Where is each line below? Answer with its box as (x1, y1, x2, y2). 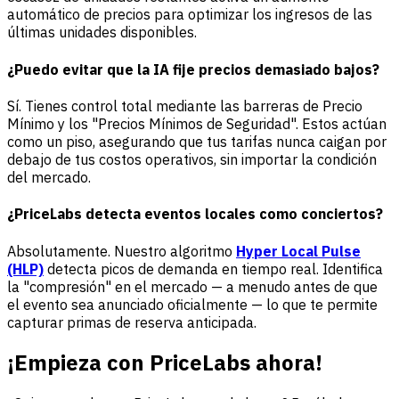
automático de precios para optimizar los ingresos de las (7, 5, 372, 24)
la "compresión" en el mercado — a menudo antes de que (7, 277, 378, 296)
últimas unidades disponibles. (7, 23, 197, 42)
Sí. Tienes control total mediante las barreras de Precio (7, 97, 362, 115)
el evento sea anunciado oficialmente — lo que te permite (7, 295, 378, 313)
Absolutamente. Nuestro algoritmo (7, 241, 236, 260)
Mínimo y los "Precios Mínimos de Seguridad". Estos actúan (7, 115, 387, 133)
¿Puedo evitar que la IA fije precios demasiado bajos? (7, 60, 379, 78)
